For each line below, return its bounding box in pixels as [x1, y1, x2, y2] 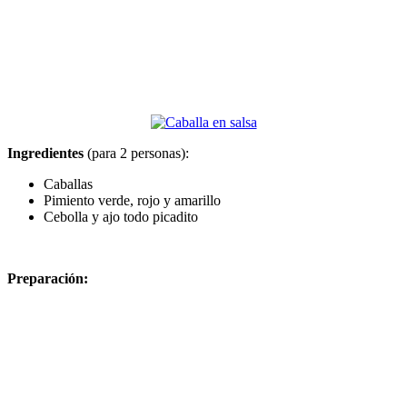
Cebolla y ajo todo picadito [44, 208, 198, 224]
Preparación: [7, 270, 88, 286]
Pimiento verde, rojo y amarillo [44, 192, 221, 208]
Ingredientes [7, 144, 84, 161]
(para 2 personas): [84, 144, 189, 161]
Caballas [44, 175, 93, 192]
